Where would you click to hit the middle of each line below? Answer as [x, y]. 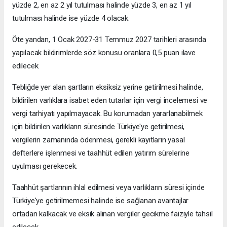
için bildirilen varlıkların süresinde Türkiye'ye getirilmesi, [99, 127]
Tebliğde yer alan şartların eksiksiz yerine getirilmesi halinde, [108, 87]
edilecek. [26, 66]
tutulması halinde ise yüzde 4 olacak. [71, 18]
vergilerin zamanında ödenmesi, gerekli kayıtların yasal [99, 140]
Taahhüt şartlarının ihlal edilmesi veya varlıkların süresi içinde [108, 188]
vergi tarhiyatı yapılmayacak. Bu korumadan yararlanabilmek [107, 114]
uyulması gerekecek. [45, 166]
